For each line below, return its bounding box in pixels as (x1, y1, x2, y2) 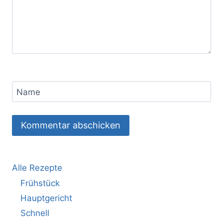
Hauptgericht (20, 193, 72, 203)
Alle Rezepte (12, 163, 62, 173)
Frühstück (20, 178, 60, 188)
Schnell (20, 208, 49, 219)
